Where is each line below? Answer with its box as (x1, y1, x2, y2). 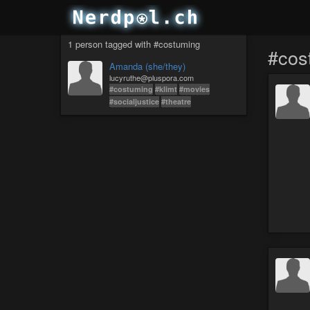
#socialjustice (109, 96, 159, 107)
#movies (179, 84, 210, 94)
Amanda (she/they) (109, 60, 185, 73)
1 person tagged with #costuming (68, 37, 200, 51)
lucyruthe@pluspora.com (109, 72, 194, 83)
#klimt (155, 84, 177, 94)
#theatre (161, 96, 191, 107)
